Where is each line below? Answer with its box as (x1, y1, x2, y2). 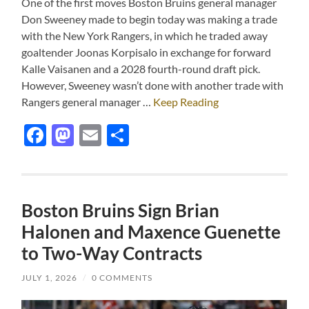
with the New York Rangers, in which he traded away (21, 29, 268, 43)
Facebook (46, 121, 141, 149)
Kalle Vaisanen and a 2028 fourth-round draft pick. (21, 62, 261, 76)
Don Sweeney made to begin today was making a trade (21, 12, 278, 26)
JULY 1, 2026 (21, 272, 78, 283)
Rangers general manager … (21, 95, 154, 109)
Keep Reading (153, 95, 219, 109)
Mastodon (74, 121, 173, 149)
